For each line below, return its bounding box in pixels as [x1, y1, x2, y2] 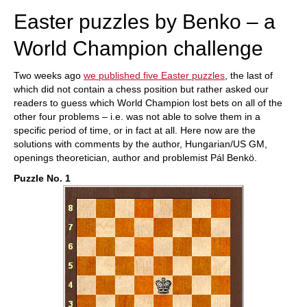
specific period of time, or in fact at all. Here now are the [14, 125, 256, 136]
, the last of [225, 70, 273, 81]
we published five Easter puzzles [84, 70, 225, 81]
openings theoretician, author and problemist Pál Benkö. [14, 152, 257, 163]
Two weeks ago [14, 70, 84, 81]
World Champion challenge [14, 37, 263, 60]
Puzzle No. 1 [14, 173, 71, 184]
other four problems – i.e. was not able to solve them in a [14, 111, 260, 122]
